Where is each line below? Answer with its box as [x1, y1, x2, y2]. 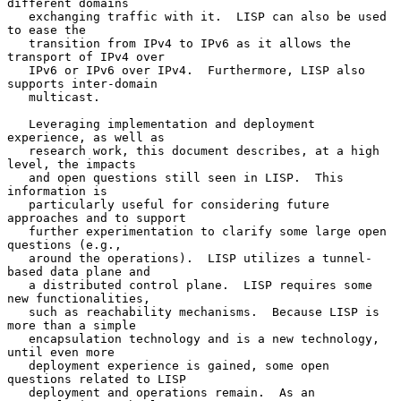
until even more [7, 345, 115, 359]
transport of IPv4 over [7, 49, 165, 64]
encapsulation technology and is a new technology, [7, 331, 29, 346]
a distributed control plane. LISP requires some [7, 277, 29, 292]
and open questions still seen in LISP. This [7, 170, 29, 184]
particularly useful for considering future [7, 197, 29, 211]
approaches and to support [7, 210, 186, 225]
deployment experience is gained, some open [7, 358, 29, 372]
